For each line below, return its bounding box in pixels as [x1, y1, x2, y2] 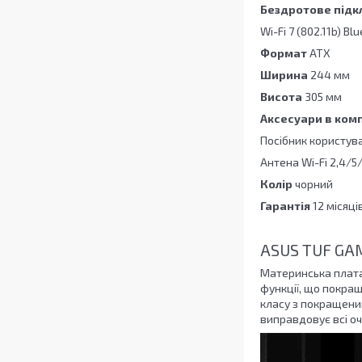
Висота [260, 90, 305, 104]
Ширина [260, 68, 310, 82]
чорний [295, 177, 333, 192]
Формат [260, 46, 309, 61]
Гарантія [260, 199, 313, 213]
